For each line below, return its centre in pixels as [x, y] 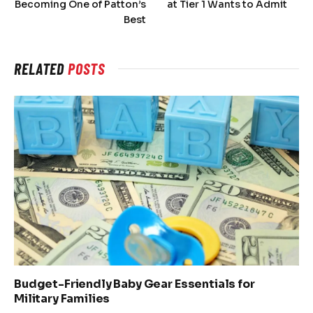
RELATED [41, 69]
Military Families [62, 298]
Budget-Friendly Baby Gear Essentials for [134, 284]
